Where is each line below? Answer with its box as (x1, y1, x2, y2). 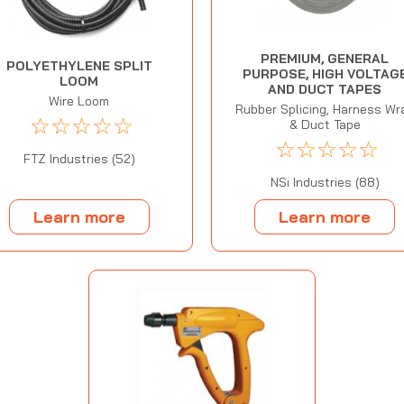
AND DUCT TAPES (268, 81, 382, 98)
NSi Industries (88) (270, 174, 380, 191)
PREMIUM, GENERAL (261, 50, 390, 68)
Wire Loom (49, 92, 110, 109)
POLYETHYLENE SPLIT (5, 57, 152, 74)
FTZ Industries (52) (23, 150, 135, 167)
